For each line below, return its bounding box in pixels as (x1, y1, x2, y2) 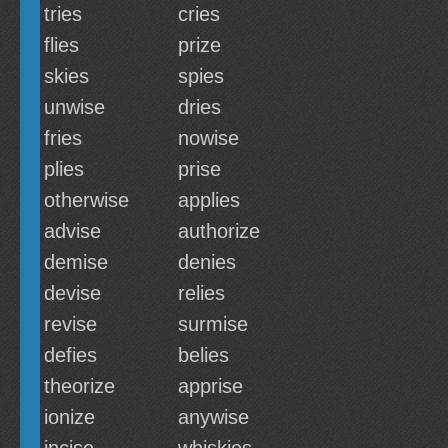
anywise (178, 406, 249, 428)
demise (44, 251, 108, 273)
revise (44, 313, 97, 335)
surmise (178, 313, 248, 335)
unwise (44, 96, 105, 118)
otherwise (44, 189, 129, 211)
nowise (178, 127, 239, 149)
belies (178, 344, 229, 366)
